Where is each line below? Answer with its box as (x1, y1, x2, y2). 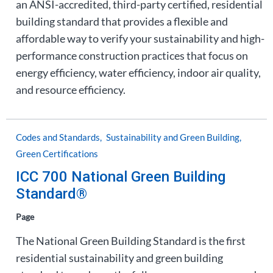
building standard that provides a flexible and (16, 15, 228, 28)
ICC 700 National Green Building (16, 168, 225, 185)
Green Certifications (16, 148, 98, 159)
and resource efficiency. (16, 83, 126, 96)
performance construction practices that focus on (16, 49, 248, 62)
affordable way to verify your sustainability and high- (16, 32, 264, 45)
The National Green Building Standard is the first (16, 234, 246, 247)
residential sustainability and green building (16, 251, 223, 264)
